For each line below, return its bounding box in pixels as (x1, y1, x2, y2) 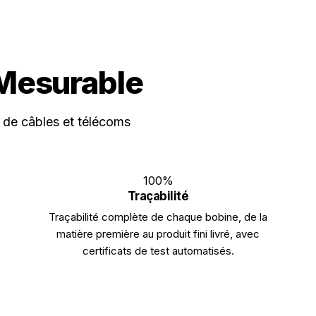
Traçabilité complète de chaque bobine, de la (49, 210, 267, 224)
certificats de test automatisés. (82, 244, 234, 257)
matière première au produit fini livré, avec (56, 227, 260, 241)
